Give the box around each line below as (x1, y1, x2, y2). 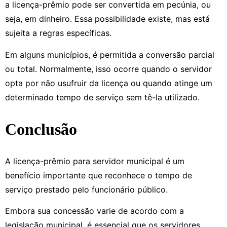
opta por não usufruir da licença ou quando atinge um (5, 78, 212, 88)
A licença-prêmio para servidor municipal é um (5, 156, 184, 166)
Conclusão (5, 120, 77, 138)
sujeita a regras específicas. (5, 28, 111, 39)
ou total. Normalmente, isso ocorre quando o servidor (5, 63, 212, 74)
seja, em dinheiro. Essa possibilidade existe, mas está (5, 14, 210, 24)
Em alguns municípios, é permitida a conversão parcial (5, 49, 214, 60)
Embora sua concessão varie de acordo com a (5, 206, 184, 216)
